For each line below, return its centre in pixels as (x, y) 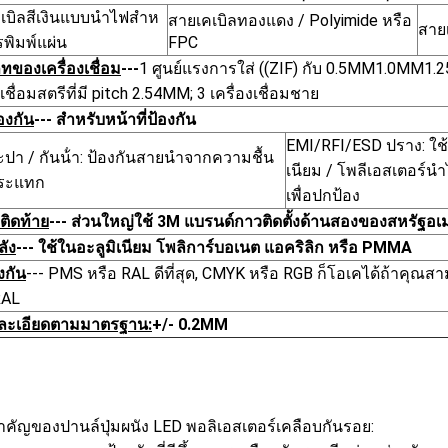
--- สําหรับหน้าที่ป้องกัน (115, 119)
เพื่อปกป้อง (323, 195)
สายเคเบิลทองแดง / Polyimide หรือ (290, 20)
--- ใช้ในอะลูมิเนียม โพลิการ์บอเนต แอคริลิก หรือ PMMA (214, 247)
